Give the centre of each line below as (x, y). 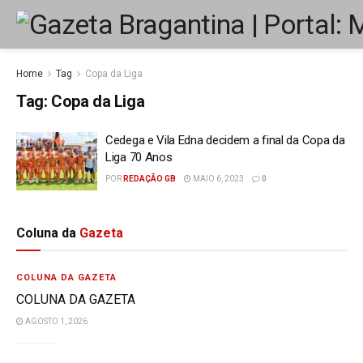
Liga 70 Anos (139, 157)
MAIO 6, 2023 (218, 179)
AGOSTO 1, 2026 (56, 321)
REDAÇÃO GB (149, 179)
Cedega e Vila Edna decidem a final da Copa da (225, 140)
